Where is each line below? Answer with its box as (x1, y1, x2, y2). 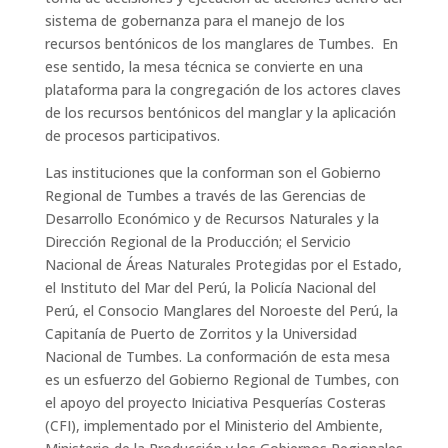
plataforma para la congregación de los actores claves (44, 80, 401, 100)
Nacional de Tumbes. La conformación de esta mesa (44, 347, 390, 367)
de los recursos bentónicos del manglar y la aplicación (44, 103, 396, 123)
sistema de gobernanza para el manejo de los (44, 11, 345, 31)
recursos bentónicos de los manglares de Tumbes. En (44, 34, 398, 54)
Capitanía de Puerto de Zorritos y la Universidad (44, 324, 357, 344)
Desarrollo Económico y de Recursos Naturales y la (44, 209, 379, 229)
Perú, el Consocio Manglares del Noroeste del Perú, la (44, 301, 398, 321)
